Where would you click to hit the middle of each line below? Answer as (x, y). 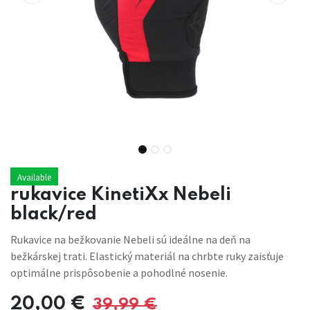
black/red (54, 215)
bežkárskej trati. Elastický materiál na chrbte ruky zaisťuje (147, 256)
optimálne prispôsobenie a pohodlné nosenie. (119, 273)
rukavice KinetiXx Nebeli (121, 195)
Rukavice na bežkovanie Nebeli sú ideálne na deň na (130, 240)
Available (34, 178)
